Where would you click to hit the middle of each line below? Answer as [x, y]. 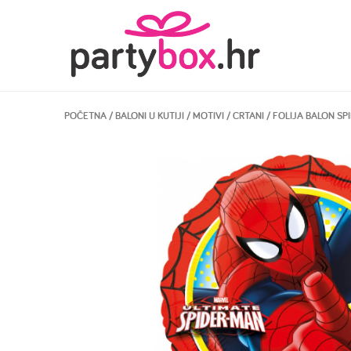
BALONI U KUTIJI [150, 116]
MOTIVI [208, 116]
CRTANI [248, 116]
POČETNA [85, 116]
